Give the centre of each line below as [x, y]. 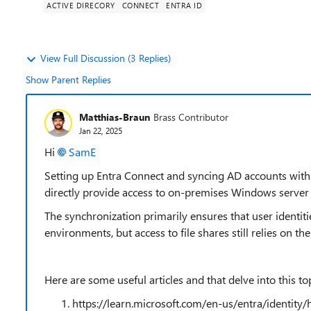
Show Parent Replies [68, 79]
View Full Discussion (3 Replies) [106, 58]
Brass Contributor [191, 117]
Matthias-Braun [115, 117]
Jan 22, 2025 [101, 130]
